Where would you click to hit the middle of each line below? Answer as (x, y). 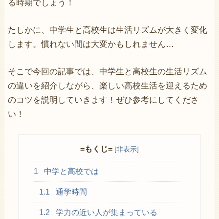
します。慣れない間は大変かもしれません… (91, 44)
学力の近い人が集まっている (106, 212)
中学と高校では (70, 171)
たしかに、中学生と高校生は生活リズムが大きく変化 (107, 30)
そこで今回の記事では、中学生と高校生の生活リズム (107, 71)
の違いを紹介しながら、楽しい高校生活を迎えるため (107, 86)
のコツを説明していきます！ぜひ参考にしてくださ (103, 100)
